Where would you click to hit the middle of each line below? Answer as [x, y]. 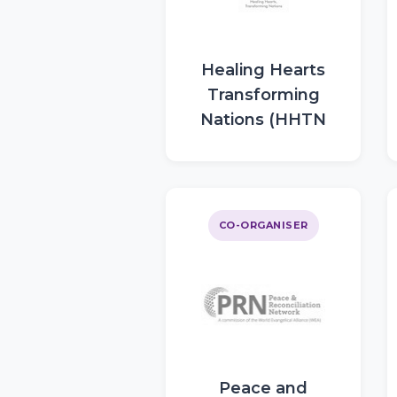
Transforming [263, 95]
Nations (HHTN [263, 120]
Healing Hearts [263, 70]
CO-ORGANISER [263, 225]
